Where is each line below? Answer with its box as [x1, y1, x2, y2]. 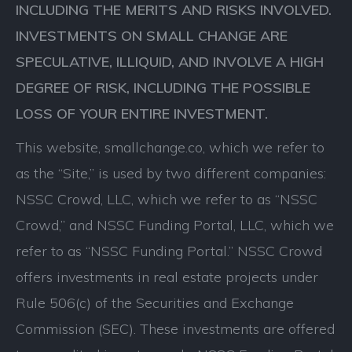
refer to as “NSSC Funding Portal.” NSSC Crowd [16, 242, 322, 260]
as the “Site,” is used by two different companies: [16, 164, 330, 182]
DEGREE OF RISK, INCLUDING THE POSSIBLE [16, 79, 310, 97]
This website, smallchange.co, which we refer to [16, 138, 324, 156]
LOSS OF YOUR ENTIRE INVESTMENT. [16, 104, 268, 123]
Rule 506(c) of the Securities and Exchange [16, 294, 294, 312]
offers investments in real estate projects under [16, 268, 318, 286]
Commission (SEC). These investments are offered [16, 320, 335, 338]
